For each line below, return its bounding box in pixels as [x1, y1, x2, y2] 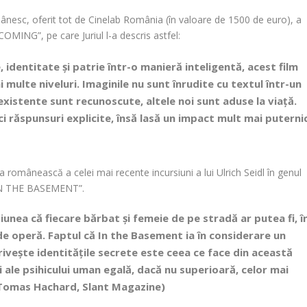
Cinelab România [88, 12, 164, 26]
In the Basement [98, 228, 184, 243]
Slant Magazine [82, 280, 162, 294]
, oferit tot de [27, 12, 89, 26]
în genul [265, 166, 302, 180]
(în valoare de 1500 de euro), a [163, 12, 302, 26]
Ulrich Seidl [217, 166, 265, 180]
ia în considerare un [183, 228, 286, 243]
